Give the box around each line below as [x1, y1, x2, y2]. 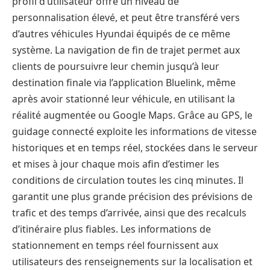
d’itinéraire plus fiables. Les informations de [12, 222, 211, 236]
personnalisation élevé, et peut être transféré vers [12, 10, 240, 24]
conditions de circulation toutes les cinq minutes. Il [12, 173, 243, 187]
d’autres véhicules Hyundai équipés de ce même [12, 27, 230, 40]
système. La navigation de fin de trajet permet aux [12, 43, 240, 57]
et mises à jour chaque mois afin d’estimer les [12, 157, 219, 171]
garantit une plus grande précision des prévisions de [12, 189, 253, 203]
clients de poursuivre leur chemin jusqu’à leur [12, 59, 219, 73]
